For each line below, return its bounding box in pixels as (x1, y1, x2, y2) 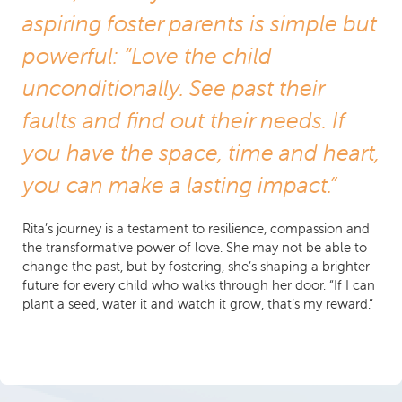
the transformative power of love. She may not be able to (22, 239, 367, 257)
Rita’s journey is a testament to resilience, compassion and (22, 220, 370, 238)
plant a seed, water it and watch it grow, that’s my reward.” (22, 295, 373, 313)
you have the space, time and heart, (22, 139, 380, 167)
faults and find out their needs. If (22, 107, 345, 135)
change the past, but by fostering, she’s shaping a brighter (22, 258, 370, 275)
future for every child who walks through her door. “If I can (22, 276, 375, 294)
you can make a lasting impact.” (22, 171, 336, 199)
